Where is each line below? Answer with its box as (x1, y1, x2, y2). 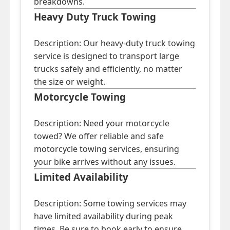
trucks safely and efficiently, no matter (34, 63, 182, 75)
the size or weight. (34, 76, 105, 88)
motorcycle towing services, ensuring (34, 143, 179, 155)
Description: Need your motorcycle (34, 118, 169, 129)
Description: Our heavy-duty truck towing (34, 37, 195, 49)
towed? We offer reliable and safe (34, 130, 164, 142)
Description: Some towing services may (34, 198, 186, 209)
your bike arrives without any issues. (34, 156, 176, 168)
